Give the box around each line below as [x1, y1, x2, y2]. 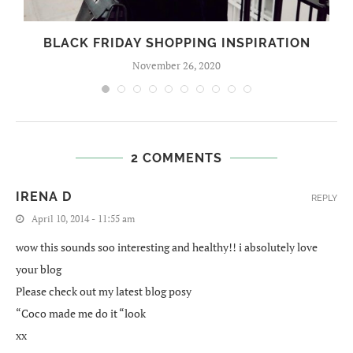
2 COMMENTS [131, 150, 222, 166]
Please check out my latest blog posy [16, 284, 191, 299]
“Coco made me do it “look [16, 306, 146, 321]
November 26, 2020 [132, 58, 221, 73]
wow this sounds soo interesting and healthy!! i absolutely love [16, 240, 318, 255]
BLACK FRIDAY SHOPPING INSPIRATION [43, 35, 310, 51]
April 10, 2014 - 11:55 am [32, 213, 135, 225]
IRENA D [16, 189, 72, 205]
